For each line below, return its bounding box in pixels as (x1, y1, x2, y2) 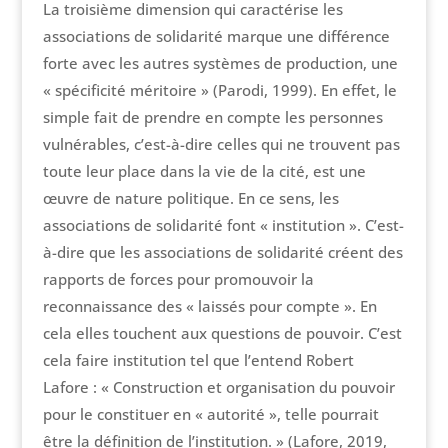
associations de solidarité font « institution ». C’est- (42, 215, 404, 236)
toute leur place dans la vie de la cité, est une (42, 161, 366, 182)
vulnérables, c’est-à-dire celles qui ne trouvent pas (42, 134, 400, 155)
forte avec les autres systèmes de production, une (42, 53, 398, 74)
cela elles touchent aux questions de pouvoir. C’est (42, 323, 402, 344)
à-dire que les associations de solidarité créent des (42, 242, 403, 263)
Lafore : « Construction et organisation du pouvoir (42, 377, 395, 398)
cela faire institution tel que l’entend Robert (42, 350, 354, 371)
